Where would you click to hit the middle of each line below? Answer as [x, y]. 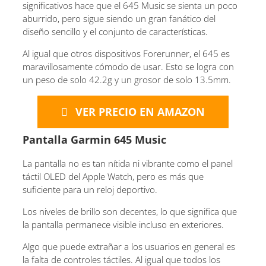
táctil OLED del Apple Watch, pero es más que [113, 176]
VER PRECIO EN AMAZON [140, 111]
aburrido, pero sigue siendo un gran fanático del [119, 18]
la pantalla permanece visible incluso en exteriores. [123, 224]
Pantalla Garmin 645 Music [94, 139]
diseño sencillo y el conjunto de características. [115, 31]
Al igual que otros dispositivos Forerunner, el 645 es [126, 53]
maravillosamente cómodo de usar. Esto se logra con [128, 66]
